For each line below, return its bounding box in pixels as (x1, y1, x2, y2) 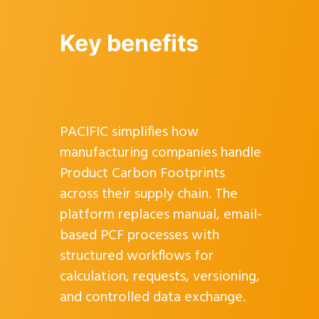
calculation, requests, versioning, (60, 266, 260, 289)
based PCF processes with (60, 224, 219, 248)
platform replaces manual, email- (60, 204, 262, 227)
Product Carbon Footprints (60, 162, 225, 186)
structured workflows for (60, 245, 214, 268)
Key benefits (60, 29, 199, 58)
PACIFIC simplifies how (60, 121, 199, 145)
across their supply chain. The (60, 183, 238, 206)
